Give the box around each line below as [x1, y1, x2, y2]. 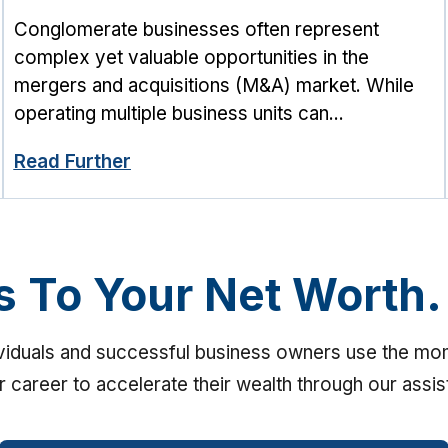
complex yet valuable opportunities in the [13, 45, 369, 69]
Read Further [13, 150, 131, 174]
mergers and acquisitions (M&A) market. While [13, 73, 414, 97]
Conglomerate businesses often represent [13, 17, 379, 41]
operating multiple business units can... [13, 101, 344, 125]
